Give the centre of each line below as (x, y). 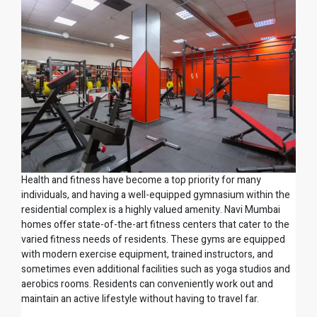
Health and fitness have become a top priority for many (141, 180)
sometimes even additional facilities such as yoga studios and (156, 269)
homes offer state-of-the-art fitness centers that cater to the (155, 224)
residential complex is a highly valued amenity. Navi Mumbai (151, 209)
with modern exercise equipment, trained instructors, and (147, 254)
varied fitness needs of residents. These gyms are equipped (153, 239)
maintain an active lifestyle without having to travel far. (140, 299)
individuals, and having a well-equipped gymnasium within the (156, 195)
